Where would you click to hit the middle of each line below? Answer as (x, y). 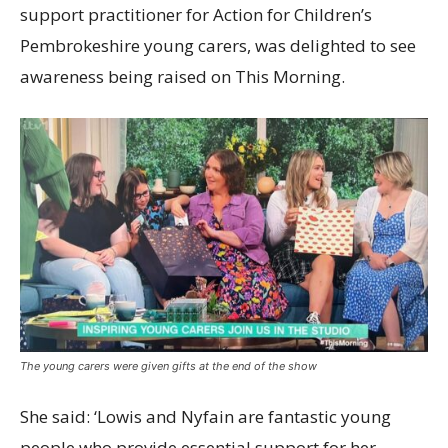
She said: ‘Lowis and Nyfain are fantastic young (205, 417)
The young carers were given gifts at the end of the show (168, 366)
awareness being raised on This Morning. (182, 76)
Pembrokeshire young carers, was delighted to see (218, 45)
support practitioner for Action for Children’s (196, 14)
